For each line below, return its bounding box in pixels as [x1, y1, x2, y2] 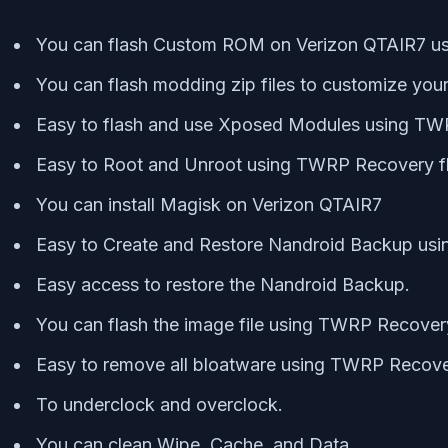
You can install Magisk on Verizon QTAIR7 [36, 193, 382, 215]
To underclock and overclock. [36, 393, 283, 415]
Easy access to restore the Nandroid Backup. [36, 273, 410, 295]
